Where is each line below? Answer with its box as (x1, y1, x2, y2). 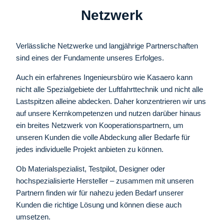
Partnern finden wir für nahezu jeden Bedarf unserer (16, 188, 183, 197)
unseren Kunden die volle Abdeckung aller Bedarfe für (16, 132, 190, 141)
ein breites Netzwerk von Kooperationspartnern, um (16, 120, 183, 129)
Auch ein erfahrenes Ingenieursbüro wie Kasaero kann (16, 72, 192, 81)
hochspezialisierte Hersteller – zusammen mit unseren (16, 176, 193, 185)
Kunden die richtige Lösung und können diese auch (16, 200, 181, 209)
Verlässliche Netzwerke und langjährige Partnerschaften (16, 41, 198, 50)
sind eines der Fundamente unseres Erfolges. (16, 53, 164, 62)
